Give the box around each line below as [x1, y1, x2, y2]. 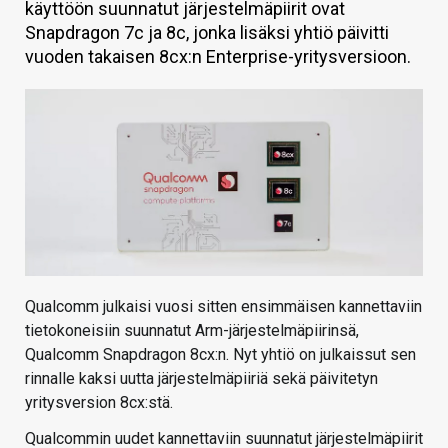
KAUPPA [18, 15, 67, 37]
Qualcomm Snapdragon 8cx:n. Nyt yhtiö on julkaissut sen [25, 345, 416, 365]
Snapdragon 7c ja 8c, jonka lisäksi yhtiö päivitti [25, 22, 389, 43]
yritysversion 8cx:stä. [25, 393, 173, 413]
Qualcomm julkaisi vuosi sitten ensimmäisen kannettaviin [25, 297, 422, 317]
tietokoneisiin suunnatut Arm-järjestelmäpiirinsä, [25, 321, 359, 341]
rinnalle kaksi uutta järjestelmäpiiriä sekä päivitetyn [25, 369, 378, 389]
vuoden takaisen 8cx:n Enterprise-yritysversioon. [25, 46, 411, 67]
